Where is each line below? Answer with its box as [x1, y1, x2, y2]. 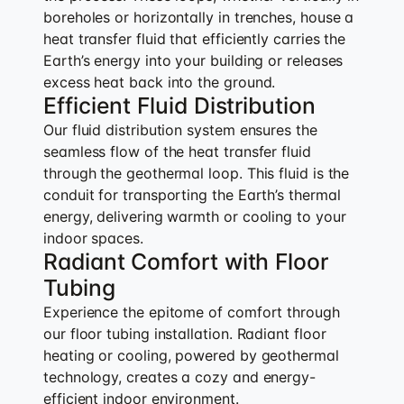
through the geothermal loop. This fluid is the [43, 163, 350, 182]
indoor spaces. [43, 228, 143, 247]
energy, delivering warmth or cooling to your [43, 207, 346, 225]
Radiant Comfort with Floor [43, 247, 328, 275]
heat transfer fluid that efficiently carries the [43, 29, 346, 48]
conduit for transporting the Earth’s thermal [43, 185, 341, 204]
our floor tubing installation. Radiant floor [43, 324, 326, 343]
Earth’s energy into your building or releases [43, 50, 344, 69]
